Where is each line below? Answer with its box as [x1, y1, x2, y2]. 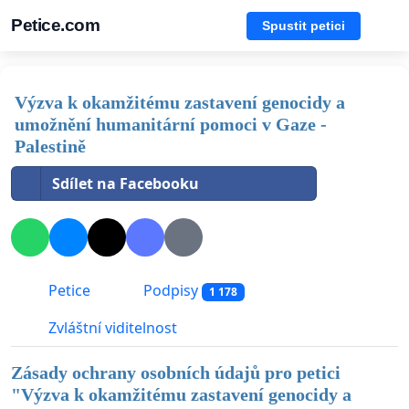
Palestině [15, 136, 86, 156]
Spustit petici [262, 17, 345, 33]
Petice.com [11, 16, 100, 35]
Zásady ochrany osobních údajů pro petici [11, 362, 341, 383]
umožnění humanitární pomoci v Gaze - [15, 114, 327, 134]
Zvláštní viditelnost [45, 318, 177, 339]
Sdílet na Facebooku [52, 173, 199, 194]
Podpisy [140, 280, 202, 301]
